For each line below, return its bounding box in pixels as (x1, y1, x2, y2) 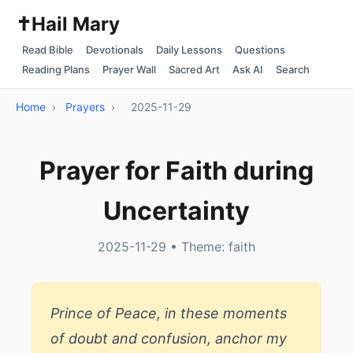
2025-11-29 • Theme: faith (98, 239, 255, 255)
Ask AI (232, 63, 263, 76)
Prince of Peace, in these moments (50, 305, 287, 321)
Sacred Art (169, 63, 220, 76)
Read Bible (22, 43, 73, 56)
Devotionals (86, 43, 143, 56)
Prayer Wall (102, 63, 156, 76)
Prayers (65, 100, 105, 113)
